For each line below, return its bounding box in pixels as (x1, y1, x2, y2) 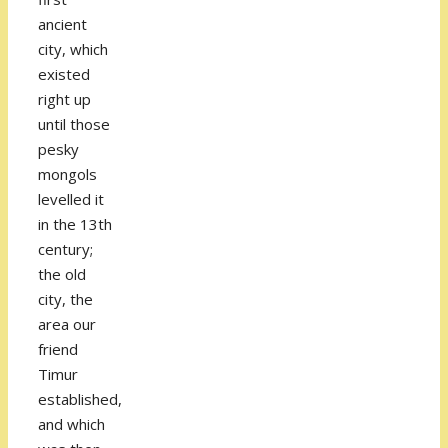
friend (38, 339, 78, 360)
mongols (38, 164, 97, 185)
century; (38, 239, 93, 260)
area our (38, 314, 96, 335)
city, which (38, 39, 108, 60)
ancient (38, 14, 87, 35)
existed (38, 64, 90, 85)
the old (38, 264, 86, 285)
